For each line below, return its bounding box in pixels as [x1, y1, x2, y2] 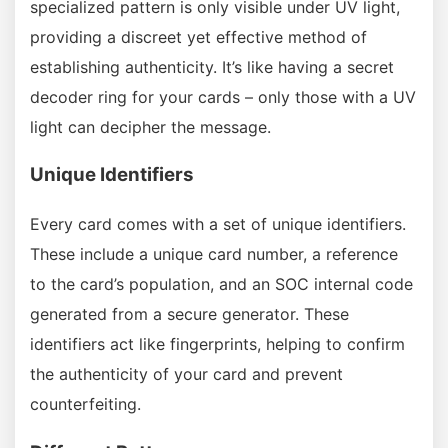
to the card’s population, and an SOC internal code [30, 273, 413, 294]
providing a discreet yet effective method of [30, 26, 367, 47]
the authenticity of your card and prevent [30, 363, 343, 384]
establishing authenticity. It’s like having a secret [30, 56, 394, 77]
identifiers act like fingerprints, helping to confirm [30, 333, 405, 354]
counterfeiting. [30, 393, 141, 414]
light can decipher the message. [30, 116, 271, 137]
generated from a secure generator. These [30, 303, 349, 324]
